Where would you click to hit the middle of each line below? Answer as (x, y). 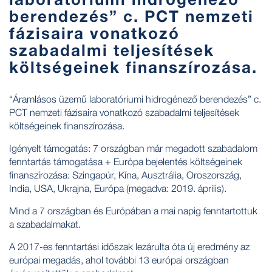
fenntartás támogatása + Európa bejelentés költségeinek (126, 161)
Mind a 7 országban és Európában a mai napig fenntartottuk (133, 210)
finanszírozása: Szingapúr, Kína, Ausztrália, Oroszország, (125, 175)
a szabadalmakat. (45, 224)
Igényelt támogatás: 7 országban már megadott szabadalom (133, 148)
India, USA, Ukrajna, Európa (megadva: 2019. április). (118, 188)
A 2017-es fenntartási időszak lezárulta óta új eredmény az (129, 246)
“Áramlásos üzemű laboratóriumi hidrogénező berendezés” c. (135, 99)
